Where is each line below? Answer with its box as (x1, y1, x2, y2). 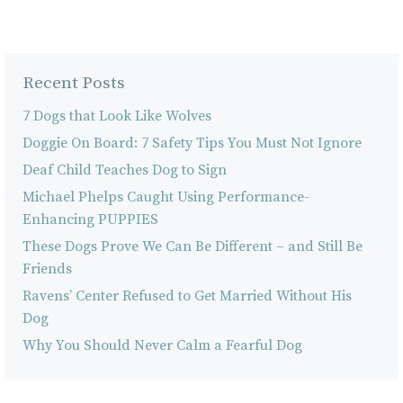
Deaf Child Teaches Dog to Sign (22, 160, 227, 179)
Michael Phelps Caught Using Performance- (22, 187, 309, 206)
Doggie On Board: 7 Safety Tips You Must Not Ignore (22, 133, 362, 152)
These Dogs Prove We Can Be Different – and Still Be (22, 237, 363, 255)
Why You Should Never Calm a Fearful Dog (22, 336, 302, 354)
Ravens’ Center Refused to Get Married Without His (22, 286, 352, 305)
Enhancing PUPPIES (22, 210, 158, 228)
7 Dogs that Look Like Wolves (22, 106, 211, 125)
